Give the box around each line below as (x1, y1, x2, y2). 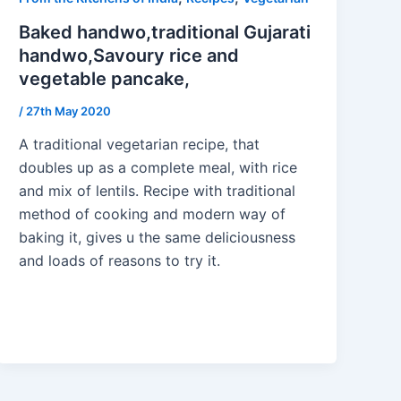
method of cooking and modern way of (19, 205, 286, 224)
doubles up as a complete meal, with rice (19, 158, 298, 177)
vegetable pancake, (19, 67, 191, 90)
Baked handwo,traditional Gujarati (19, 21, 311, 43)
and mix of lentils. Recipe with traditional (19, 182, 296, 200)
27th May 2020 (26, 103, 112, 118)
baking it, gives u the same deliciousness (19, 228, 296, 247)
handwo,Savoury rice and (19, 44, 240, 66)
